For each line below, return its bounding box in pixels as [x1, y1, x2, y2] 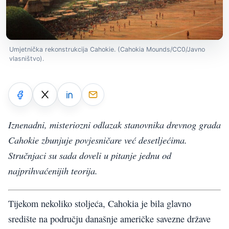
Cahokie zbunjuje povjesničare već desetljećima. [8, 133, 187, 147]
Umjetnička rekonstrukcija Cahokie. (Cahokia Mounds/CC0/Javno [9, 45, 205, 53]
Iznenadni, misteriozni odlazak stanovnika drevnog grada [8, 118, 221, 131]
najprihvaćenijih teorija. [8, 164, 98, 177]
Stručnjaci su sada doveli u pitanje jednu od [8, 149, 171, 162]
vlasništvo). [9, 54, 44, 62]
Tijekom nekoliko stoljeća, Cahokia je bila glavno [8, 197, 191, 210]
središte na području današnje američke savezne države [8, 212, 211, 225]
